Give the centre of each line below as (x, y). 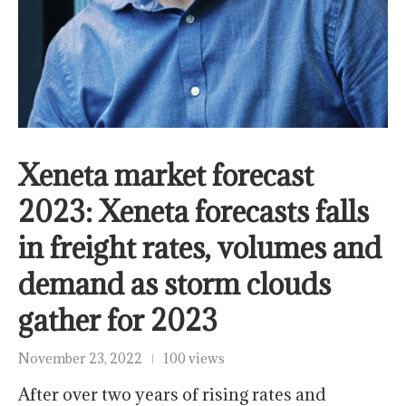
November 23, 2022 (80, 359)
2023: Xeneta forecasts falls (193, 212)
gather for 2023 (118, 321)
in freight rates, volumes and (200, 248)
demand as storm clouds (174, 285)
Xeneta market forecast (166, 176)
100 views (194, 359)
